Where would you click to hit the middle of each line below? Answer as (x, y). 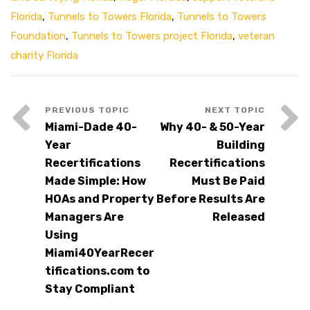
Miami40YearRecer (100, 253)
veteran (256, 36)
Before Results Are (211, 199)
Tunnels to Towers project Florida (152, 36)
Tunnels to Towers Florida (110, 16)
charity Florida (44, 55)
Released (239, 217)
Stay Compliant (90, 289)
